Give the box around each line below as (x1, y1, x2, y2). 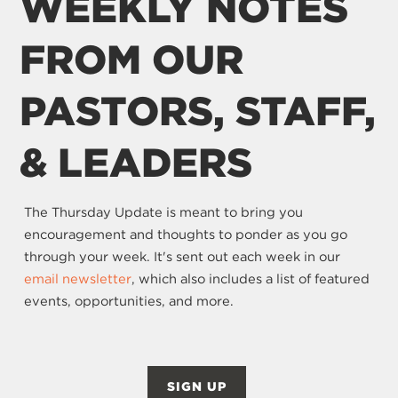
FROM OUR (20, 36, 244, 84)
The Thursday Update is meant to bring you (23, 203, 303, 220)
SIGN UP (166, 378, 227, 394)
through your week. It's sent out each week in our (23, 248, 340, 265)
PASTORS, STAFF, (20, 87, 377, 136)
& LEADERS (20, 139, 253, 187)
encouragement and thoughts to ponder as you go (23, 226, 347, 243)
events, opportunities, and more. (23, 292, 234, 309)
